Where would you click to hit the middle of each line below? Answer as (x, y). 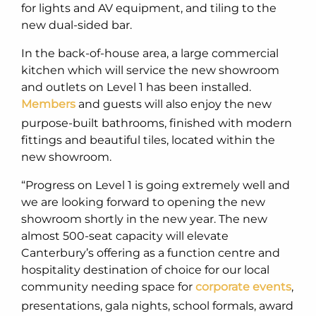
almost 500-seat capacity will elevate (125, 236)
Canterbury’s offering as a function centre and (151, 253)
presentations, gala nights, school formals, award (157, 305)
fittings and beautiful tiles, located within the (148, 140)
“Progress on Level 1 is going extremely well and (156, 185)
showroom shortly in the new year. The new (144, 219)
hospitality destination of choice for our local (145, 269)
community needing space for (108, 286)
